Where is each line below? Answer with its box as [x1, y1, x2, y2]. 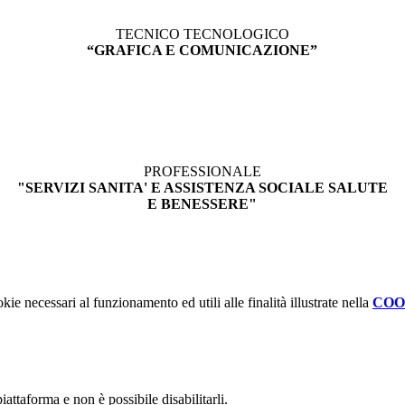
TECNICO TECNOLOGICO [115, 26, 289, 42]
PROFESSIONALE [143, 164, 261, 180]
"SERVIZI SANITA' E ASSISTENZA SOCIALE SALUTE [16, 180, 388, 196]
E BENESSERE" [147, 196, 257, 212]
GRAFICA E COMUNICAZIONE [94, 42, 310, 59]
